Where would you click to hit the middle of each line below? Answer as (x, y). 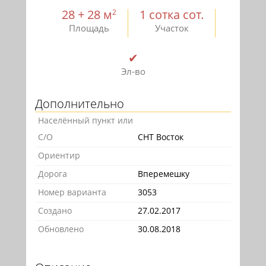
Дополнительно (80, 104)
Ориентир (59, 156)
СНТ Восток (161, 137)
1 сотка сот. (172, 15)
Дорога (53, 174)
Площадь (89, 28)
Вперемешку (164, 174)
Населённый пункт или (85, 121)
